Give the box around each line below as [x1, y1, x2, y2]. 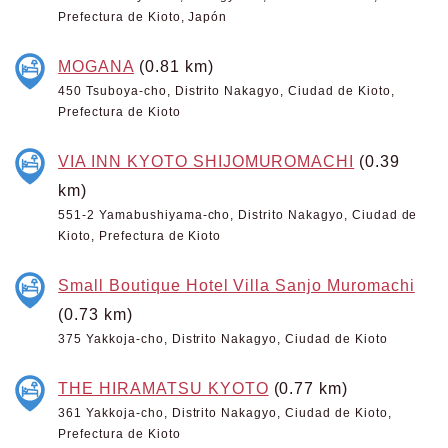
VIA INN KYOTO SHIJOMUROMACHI [58, 152, 355, 170]
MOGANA [58, 57, 134, 75]
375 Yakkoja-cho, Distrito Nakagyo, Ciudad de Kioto [58, 332, 388, 346]
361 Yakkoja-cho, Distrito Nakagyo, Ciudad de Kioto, [58, 406, 392, 420]
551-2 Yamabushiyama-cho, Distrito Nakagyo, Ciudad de [58, 208, 418, 222]
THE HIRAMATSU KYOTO [58, 379, 269, 397]
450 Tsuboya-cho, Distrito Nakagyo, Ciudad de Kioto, [58, 84, 395, 98]
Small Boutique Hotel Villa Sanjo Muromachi [58, 276, 415, 294]
